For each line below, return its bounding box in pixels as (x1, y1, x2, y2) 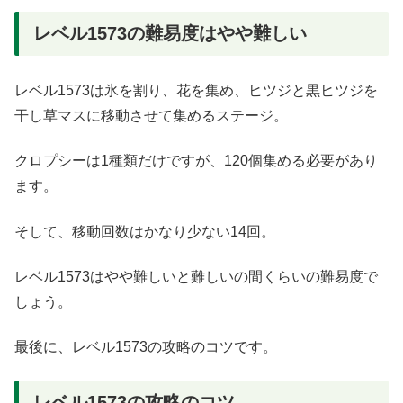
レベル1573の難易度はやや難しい (33, 22, 307, 43)
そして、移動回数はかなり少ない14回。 (14, 223, 275, 239)
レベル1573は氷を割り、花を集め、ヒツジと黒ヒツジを (14, 82, 378, 98)
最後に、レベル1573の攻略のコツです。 (14, 339, 277, 355)
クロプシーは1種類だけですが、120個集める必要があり (14, 153, 378, 169)
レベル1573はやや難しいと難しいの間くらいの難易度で (14, 268, 378, 284)
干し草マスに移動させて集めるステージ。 (14, 107, 288, 123)
